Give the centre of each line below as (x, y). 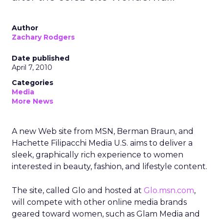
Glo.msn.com (169, 190)
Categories (33, 83)
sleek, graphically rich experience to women (98, 155)
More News (33, 101)
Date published (41, 58)
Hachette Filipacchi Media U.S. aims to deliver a (102, 143)
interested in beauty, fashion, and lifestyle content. (109, 166)
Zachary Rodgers (43, 37)
